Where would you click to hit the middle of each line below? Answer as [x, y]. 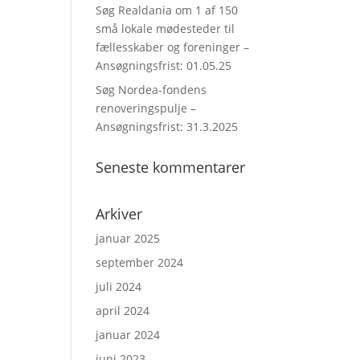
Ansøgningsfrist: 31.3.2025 [167, 127]
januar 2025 [128, 238]
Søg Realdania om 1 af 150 [167, 10]
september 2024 [140, 262]
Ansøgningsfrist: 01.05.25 [164, 65]
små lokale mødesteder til [166, 29]
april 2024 [123, 311]
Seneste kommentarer [171, 167]
